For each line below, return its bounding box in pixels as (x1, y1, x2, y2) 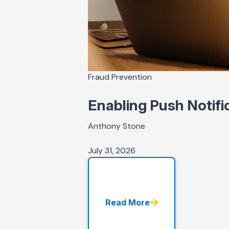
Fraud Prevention (88, 72, 152, 83)
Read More (105, 197, 150, 208)
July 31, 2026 (88, 145, 135, 156)
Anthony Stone (88, 121, 145, 132)
